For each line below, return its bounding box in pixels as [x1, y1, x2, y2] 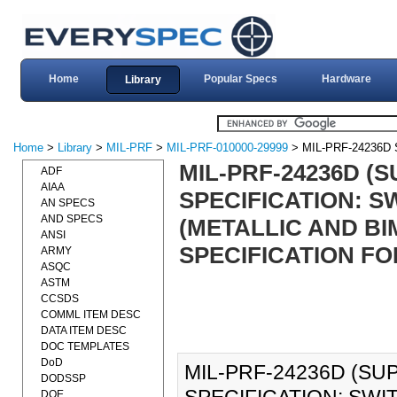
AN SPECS [41, 197, 95, 209]
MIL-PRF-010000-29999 [167, 141, 288, 154]
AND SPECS [41, 213, 103, 225]
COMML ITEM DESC [41, 308, 141, 321]
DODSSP [41, 372, 86, 385]
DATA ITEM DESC [41, 324, 127, 337]
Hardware [321, 73, 371, 85]
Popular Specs [203, 73, 277, 85]
